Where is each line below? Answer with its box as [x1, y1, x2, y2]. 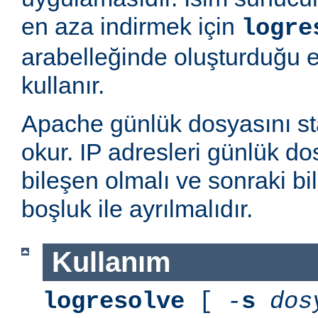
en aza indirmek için [21, 13, 241, 40]
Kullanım [51, 246, 171, 278]
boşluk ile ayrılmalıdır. [21, 195, 253, 223]
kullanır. [21, 72, 104, 99]
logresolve [43, 287, 185, 315]
